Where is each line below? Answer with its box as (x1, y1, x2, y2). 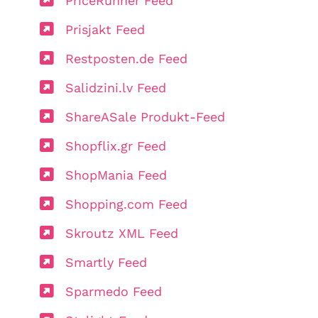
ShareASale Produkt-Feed (65, 109, 225, 124)
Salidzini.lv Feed (65, 79, 166, 95)
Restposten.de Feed (65, 50, 187, 66)
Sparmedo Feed (65, 283, 162, 299)
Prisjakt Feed (65, 21, 145, 37)
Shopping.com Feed (65, 196, 187, 212)
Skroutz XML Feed (65, 225, 178, 241)
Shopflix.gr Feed (65, 138, 166, 153)
